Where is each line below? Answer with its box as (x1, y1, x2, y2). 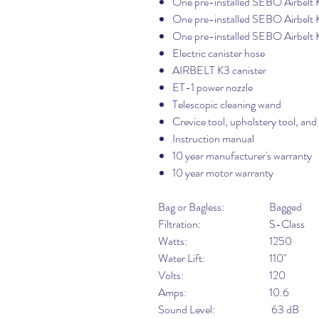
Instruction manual (172, 130, 254, 147)
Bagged (267, 199, 302, 215)
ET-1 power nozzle (172, 79, 253, 95)
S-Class (267, 216, 305, 232)
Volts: (158, 267, 184, 283)
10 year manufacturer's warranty (172, 147, 312, 164)
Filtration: (158, 216, 201, 232)
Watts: (158, 233, 187, 249)
